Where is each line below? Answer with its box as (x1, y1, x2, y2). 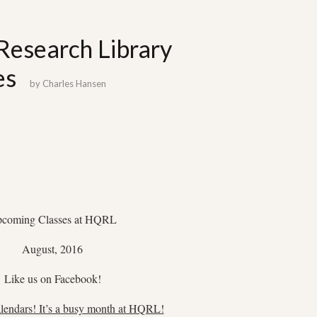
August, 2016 (22, 241, 83, 256)
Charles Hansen (42, 78, 106, 89)
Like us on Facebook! (4, 271, 101, 286)
